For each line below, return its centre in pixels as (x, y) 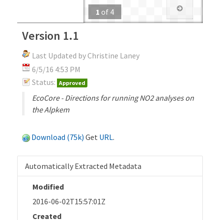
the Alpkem (51, 109)
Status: (44, 82)
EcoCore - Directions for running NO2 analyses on (113, 97)
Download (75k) (58, 137)
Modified (48, 186)
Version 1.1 (50, 35)
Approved (72, 82)
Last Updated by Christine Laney (86, 55)
